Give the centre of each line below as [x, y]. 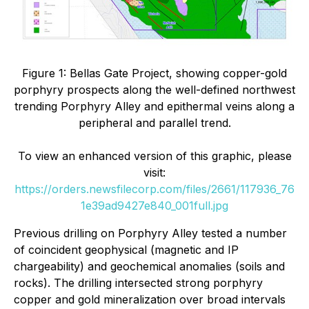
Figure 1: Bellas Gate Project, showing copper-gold [154, 73]
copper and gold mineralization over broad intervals [150, 299]
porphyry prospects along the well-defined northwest [154, 89]
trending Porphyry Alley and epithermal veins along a [154, 106]
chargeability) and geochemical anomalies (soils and [149, 266]
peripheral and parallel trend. [154, 122]
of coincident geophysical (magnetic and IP [126, 249]
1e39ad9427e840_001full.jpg [154, 205]
